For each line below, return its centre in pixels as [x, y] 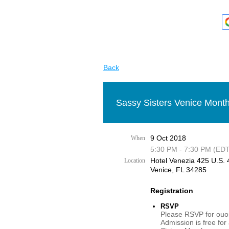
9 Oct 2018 [168, 138]
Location [135, 161]
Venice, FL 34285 [178, 170]
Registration [172, 191]
